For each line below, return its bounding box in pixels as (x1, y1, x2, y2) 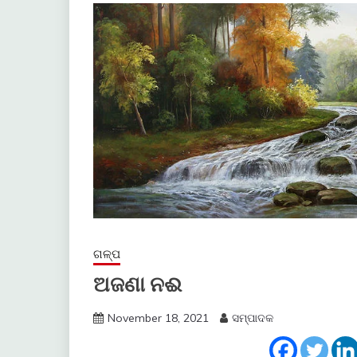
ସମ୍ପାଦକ (232, 311, 273, 326)
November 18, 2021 (108, 311, 209, 326)
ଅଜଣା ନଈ (93, 270, 182, 300)
